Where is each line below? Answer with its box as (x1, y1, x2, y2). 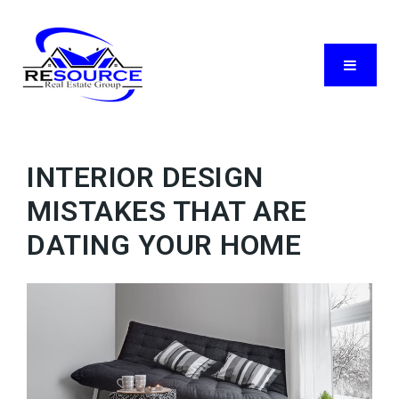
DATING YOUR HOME (27, 228, 301, 262)
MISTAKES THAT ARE (27, 194, 307, 228)
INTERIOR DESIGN (27, 160, 264, 194)
